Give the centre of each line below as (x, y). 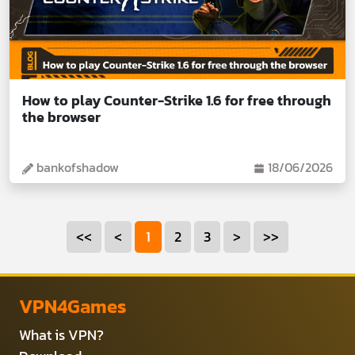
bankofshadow (76, 167)
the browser (61, 117)
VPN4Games (73, 306)
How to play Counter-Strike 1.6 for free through (177, 101)
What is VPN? (61, 334)
